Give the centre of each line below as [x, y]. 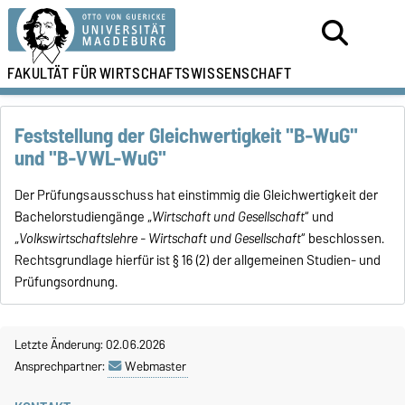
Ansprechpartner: [61, 367]
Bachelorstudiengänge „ [84, 217]
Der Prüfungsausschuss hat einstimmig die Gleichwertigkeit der [197, 196]
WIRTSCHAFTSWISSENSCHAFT [195, 73]
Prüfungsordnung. [66, 283]
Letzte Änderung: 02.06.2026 [90, 345]
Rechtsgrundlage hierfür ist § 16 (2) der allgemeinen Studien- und [198, 261]
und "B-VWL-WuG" [91, 159]
